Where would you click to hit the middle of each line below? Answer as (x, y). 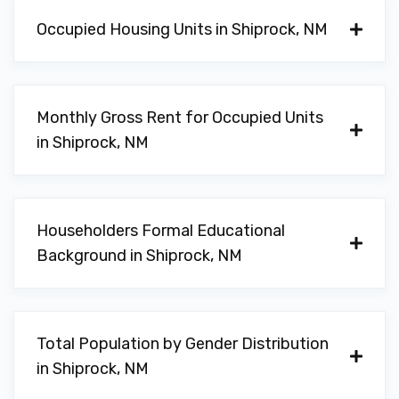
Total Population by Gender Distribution (183, 344)
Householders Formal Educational (161, 231)
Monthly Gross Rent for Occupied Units (180, 118)
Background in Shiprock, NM (139, 256)
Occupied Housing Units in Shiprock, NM (182, 29)
